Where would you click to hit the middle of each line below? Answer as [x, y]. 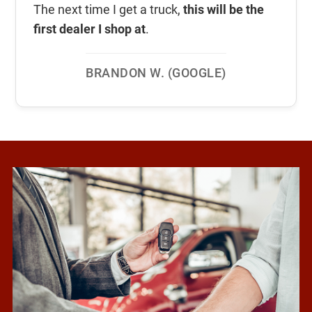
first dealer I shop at [90, 29]
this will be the [224, 10]
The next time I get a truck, [109, 10]
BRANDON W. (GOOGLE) [156, 73]
